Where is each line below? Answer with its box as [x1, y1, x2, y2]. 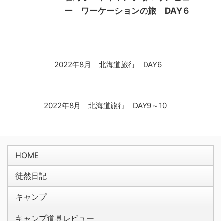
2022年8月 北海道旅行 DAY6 [54, 60, 162, 70]
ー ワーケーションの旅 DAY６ [64, 6, 190, 16]
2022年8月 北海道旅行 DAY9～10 [44, 101, 167, 110]
